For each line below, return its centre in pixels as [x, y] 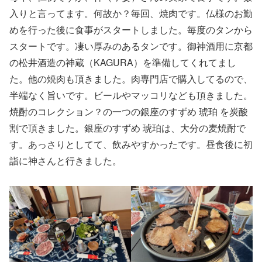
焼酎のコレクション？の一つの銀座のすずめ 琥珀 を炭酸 [129, 112]
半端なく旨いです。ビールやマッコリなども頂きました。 [131, 95]
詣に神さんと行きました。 [65, 161]
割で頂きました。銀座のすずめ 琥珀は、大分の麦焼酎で [127, 128]
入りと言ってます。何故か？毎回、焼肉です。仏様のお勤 [131, 13]
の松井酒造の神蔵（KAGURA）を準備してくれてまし [123, 63]
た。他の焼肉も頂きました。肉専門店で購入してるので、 [131, 79]
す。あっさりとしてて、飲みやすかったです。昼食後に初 [131, 144]
